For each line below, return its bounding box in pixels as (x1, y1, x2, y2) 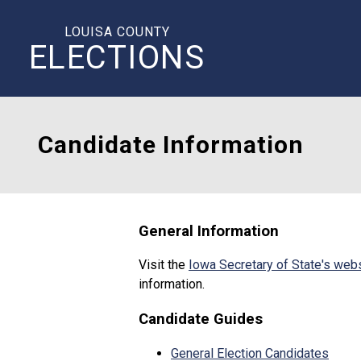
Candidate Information (38, 131, 304, 159)
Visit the (139, 257, 189, 273)
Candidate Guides (139, 310, 263, 329)
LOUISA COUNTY (64, 24, 170, 39)
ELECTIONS (28, 39, 205, 77)
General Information (139, 222, 279, 240)
